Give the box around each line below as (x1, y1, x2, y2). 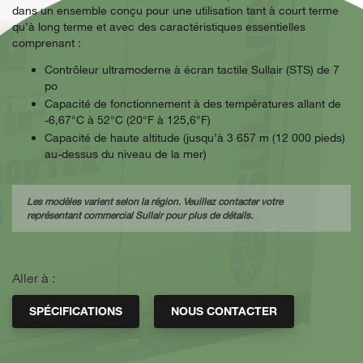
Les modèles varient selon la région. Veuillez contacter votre (26, 194, 283, 207)
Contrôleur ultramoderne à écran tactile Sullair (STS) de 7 (45, 62, 340, 76)
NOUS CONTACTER (171, 304, 277, 318)
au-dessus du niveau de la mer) (45, 147, 207, 161)
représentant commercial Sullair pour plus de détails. (26, 207, 253, 221)
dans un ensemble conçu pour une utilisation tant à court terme (12, 3, 339, 18)
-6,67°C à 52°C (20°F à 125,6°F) (45, 113, 211, 127)
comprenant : (12, 36, 81, 50)
